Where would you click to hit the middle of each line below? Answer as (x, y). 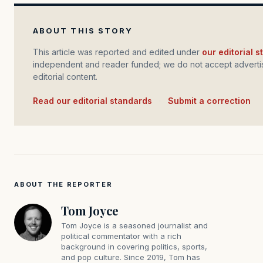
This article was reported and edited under (120, 52)
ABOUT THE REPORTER (63, 185)
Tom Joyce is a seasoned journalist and (134, 226)
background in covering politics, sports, (134, 247)
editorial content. (65, 77)
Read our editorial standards (95, 101)
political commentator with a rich (121, 236)
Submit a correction (209, 101)
